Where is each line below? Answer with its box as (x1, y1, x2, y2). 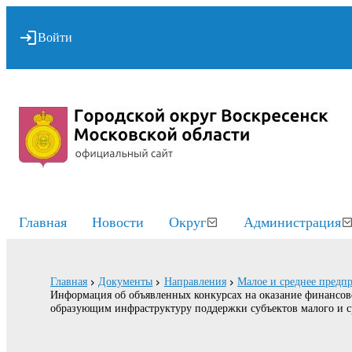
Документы (98, 275, 153, 288)
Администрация (244, 214, 341, 230)
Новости (92, 214, 144, 230)
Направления (163, 275, 226, 288)
